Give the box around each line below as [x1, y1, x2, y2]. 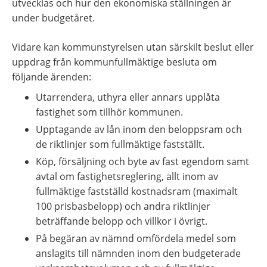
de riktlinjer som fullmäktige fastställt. [36, 137, 204, 151]
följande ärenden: [12, 70, 91, 83]
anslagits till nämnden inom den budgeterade [36, 246, 241, 260]
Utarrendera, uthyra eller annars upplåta [36, 90, 220, 104]
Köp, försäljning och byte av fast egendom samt [36, 154, 249, 168]
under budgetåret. [12, 11, 95, 24]
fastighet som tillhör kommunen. [36, 105, 183, 119]
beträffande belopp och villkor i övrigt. [36, 214, 207, 228]
